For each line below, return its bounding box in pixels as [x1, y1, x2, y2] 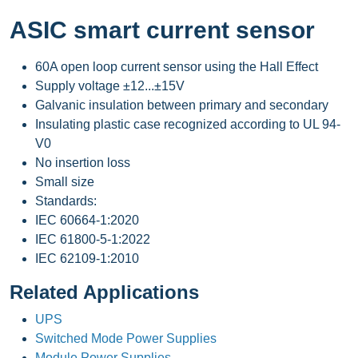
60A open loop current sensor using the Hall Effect [35, 60, 318, 74]
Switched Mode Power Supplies [35, 332, 217, 345]
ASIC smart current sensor [10, 17, 315, 43]
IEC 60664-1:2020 [35, 213, 139, 227]
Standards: [35, 194, 97, 208]
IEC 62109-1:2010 [35, 252, 139, 265]
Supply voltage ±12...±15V [35, 79, 185, 93]
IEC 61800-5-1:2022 [35, 233, 150, 246]
